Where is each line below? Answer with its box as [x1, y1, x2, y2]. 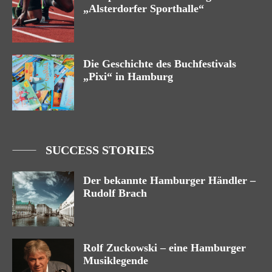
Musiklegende [83, 254, 148, 267]
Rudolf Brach [83, 186, 147, 199]
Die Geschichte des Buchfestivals [83, 57, 236, 70]
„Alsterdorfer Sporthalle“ [83, 2, 204, 15]
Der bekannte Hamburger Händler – [83, 174, 256, 186]
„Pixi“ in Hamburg [83, 70, 173, 83]
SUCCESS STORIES [46, 143, 154, 157]
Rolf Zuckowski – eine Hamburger [83, 242, 246, 254]
